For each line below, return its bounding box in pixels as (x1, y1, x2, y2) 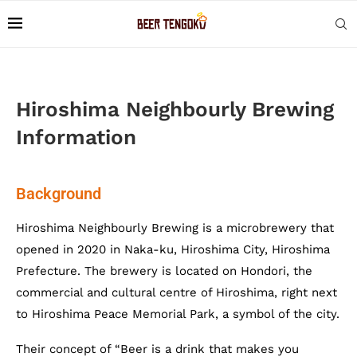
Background (16, 184, 101, 203)
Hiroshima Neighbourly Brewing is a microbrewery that (16, 221, 334, 235)
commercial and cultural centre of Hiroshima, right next (16, 285, 337, 300)
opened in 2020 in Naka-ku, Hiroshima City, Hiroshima (16, 242, 330, 257)
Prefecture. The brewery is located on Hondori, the (16, 264, 312, 278)
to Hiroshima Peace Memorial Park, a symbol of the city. (16, 307, 339, 321)
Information (16, 125, 136, 149)
